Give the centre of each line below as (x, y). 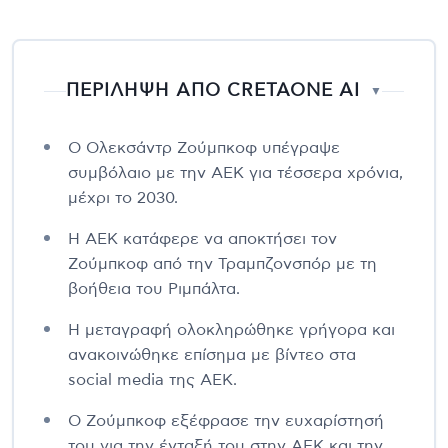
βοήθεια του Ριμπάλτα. (154, 289)
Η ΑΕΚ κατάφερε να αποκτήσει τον (202, 239)
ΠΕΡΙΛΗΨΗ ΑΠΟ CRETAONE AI (213, 91)
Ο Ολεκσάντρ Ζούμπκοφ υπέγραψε (204, 148)
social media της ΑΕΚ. (152, 380)
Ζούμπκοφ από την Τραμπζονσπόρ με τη (222, 264)
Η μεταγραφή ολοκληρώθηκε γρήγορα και (231, 330)
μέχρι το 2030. (123, 198)
